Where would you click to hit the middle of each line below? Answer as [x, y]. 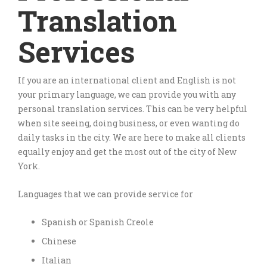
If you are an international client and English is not [127, 80]
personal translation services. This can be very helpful [133, 108]
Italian [57, 260]
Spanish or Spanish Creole [98, 222]
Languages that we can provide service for [105, 194]
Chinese [59, 241]
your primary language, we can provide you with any [127, 94]
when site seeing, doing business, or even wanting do [129, 123]
